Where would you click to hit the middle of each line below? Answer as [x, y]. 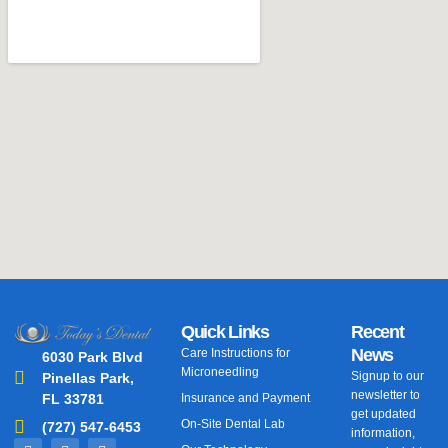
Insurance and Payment [246, 397]
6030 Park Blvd [92, 356]
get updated [384, 413]
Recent [377, 331]
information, [383, 432]
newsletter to [386, 394]
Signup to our [388, 375]
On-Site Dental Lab [233, 423]
